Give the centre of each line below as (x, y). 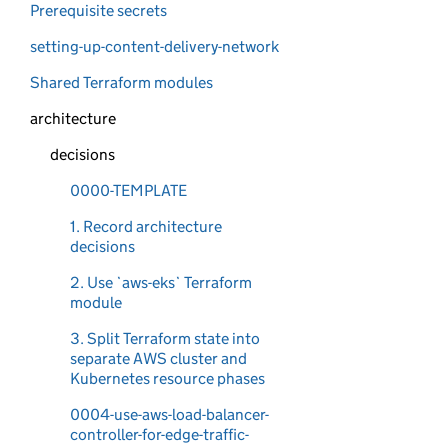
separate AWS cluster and (158, 358)
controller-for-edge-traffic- (159, 434)
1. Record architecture (146, 226)
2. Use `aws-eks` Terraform (161, 282)
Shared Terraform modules (121, 82)
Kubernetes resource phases (167, 378)
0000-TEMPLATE (128, 190)
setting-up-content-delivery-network (154, 46)
